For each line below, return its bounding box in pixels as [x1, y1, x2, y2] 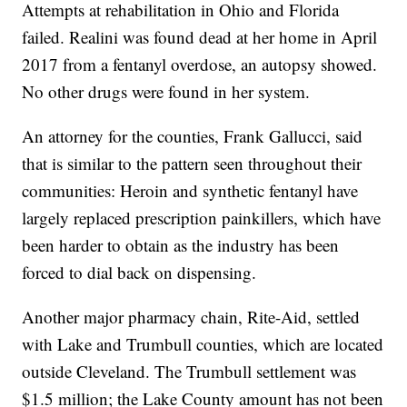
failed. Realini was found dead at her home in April [22, 25, 378, 49]
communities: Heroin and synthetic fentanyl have [22, 179, 359, 203]
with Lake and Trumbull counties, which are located [22, 333, 384, 356]
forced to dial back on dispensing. [22, 261, 257, 284]
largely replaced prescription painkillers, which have [22, 206, 382, 230]
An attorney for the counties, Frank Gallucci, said [22, 124, 363, 148]
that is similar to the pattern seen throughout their [22, 152, 362, 175]
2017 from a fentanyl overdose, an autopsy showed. [22, 53, 378, 76]
